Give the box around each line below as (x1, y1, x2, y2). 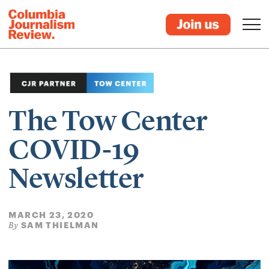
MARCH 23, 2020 (8, 210, 94, 220)
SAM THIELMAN (20, 220, 99, 230)
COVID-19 (8, 132, 139, 167)
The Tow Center (8, 103, 207, 138)
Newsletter (8, 161, 144, 196)
